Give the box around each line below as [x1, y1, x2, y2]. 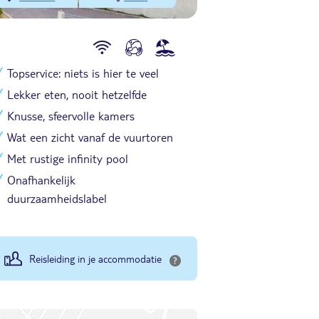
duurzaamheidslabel [7, 191, 107, 206]
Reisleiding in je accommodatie [29, 252, 162, 265]
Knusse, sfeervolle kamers [7, 108, 135, 123]
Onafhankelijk [7, 172, 75, 187]
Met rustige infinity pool [7, 151, 128, 166]
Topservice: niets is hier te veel [7, 66, 159, 80]
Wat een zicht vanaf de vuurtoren [7, 130, 173, 145]
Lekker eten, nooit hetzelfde [7, 87, 147, 102]
